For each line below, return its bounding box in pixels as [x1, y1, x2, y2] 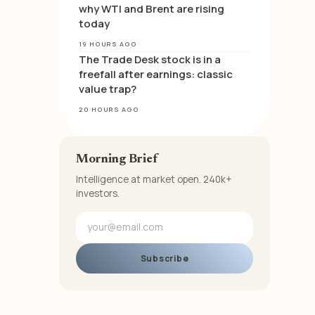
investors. [76, 187, 120, 200]
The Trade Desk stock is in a [79, 52, 221, 67]
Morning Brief [76, 153, 157, 166]
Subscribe [140, 252, 189, 264]
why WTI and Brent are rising [79, 1, 224, 16]
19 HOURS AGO [79, 39, 137, 49]
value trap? [79, 82, 136, 96]
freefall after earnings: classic [79, 67, 233, 82]
